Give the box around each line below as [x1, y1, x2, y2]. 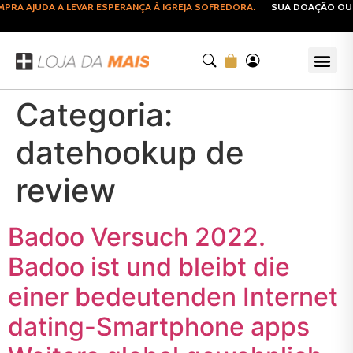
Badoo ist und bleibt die [8, 251, 290, 282]
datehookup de [16, 133, 244, 172]
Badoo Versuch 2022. [8, 221, 266, 252]
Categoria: [16, 95, 173, 134]
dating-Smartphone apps [8, 311, 310, 342]
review [16, 171, 116, 210]
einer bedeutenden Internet [8, 281, 338, 312]
